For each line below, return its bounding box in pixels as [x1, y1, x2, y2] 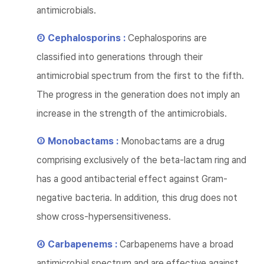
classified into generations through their [37, 51, 203, 62]
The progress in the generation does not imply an [37, 89, 240, 100]
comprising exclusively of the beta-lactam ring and [37, 154, 246, 166]
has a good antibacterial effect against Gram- [37, 173, 227, 184]
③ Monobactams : [37, 136, 121, 147]
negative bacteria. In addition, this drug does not [37, 192, 237, 203]
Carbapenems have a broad [120, 239, 233, 250]
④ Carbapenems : [37, 239, 120, 250]
